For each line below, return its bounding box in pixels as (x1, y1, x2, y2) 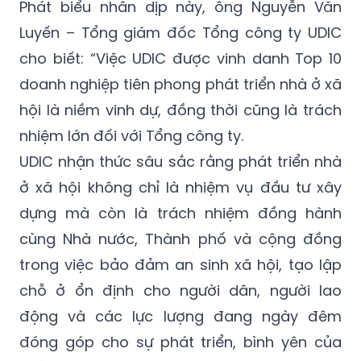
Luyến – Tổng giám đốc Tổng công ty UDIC (19, 22, 342, 43)
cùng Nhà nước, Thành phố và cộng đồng (19, 228, 342, 249)
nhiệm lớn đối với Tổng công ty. (19, 125, 243, 146)
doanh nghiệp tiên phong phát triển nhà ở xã (19, 73, 342, 94)
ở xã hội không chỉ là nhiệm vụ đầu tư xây (19, 176, 342, 197)
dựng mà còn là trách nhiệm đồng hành (19, 202, 342, 223)
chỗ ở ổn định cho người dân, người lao (19, 280, 342, 301)
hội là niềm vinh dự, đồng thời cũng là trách (19, 99, 342, 120)
